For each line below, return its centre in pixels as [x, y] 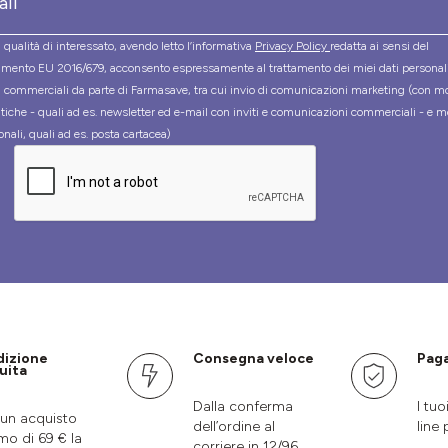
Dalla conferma [243, 407]
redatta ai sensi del [379, 46]
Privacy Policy [292, 46]
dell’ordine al [234, 427]
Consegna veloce [253, 359]
